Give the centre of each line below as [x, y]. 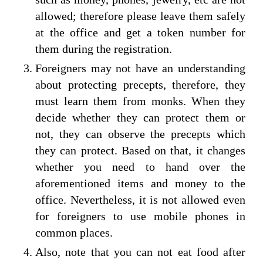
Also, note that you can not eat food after [140, 252]
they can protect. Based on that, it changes [140, 150]
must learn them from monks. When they [140, 101]
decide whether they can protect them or [140, 117]
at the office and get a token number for [140, 32]
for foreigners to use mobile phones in [140, 216]
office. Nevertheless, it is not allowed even [140, 199]
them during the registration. [104, 48]
